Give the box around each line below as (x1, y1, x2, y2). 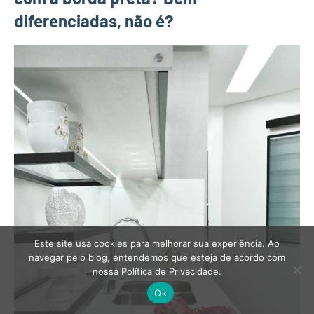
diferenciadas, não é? (14, 10, 174, 31)
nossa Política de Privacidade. (93, 266, 221, 277)
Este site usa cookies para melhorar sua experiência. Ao (34, 238, 280, 249)
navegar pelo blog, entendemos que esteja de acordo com (29, 252, 285, 263)
